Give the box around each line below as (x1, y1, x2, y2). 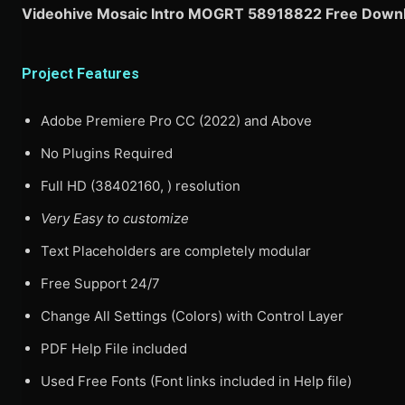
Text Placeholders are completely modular (41, 242, 311, 260)
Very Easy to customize (41, 210, 189, 228)
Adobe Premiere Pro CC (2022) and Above (41, 112, 312, 130)
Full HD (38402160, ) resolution (41, 177, 240, 195)
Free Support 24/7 (41, 275, 160, 293)
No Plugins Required (41, 145, 173, 163)
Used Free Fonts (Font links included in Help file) (41, 372, 352, 391)
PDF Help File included (41, 340, 187, 358)
